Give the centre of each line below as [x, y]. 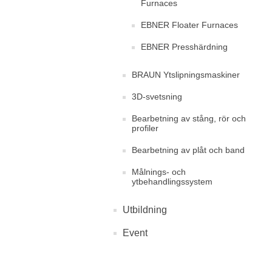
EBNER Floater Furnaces [189, 25]
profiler [145, 128]
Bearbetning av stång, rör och [189, 118]
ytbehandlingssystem [172, 182]
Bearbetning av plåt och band [188, 150]
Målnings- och [159, 172]
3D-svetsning [157, 97]
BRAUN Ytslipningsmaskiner [186, 75]
